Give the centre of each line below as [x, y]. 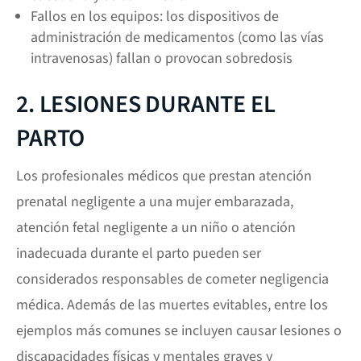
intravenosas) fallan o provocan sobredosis [162, 58]
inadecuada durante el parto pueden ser [139, 253]
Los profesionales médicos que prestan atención [164, 176]
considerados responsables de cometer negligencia [172, 279]
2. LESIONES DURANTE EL [146, 104]
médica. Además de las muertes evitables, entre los [172, 305]
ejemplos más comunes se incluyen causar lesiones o [179, 331]
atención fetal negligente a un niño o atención [156, 228]
